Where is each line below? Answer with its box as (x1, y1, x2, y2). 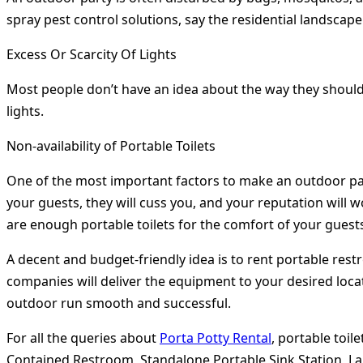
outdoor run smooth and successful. (6, 294, 231, 313)
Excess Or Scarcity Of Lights (6, 45, 177, 64)
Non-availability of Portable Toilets (6, 137, 216, 156)
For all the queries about (6, 329, 160, 348)
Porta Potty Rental (160, 329, 271, 348)
